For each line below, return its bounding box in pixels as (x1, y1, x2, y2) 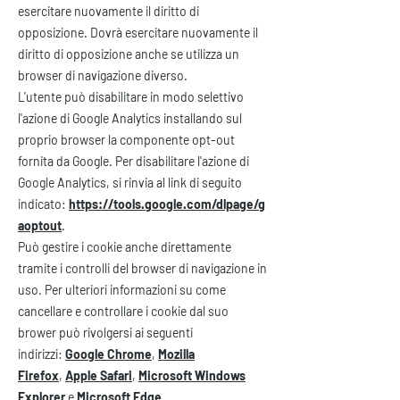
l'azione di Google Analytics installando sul (18, 111, 242, 126)
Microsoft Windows (138, 368, 246, 383)
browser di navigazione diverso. (18, 68, 187, 83)
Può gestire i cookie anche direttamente (18, 239, 231, 254)
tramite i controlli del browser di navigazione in (18, 261, 267, 276)
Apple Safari (65, 368, 132, 383)
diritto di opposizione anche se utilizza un (18, 46, 239, 62)
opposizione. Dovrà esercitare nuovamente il (18, 25, 258, 40)
